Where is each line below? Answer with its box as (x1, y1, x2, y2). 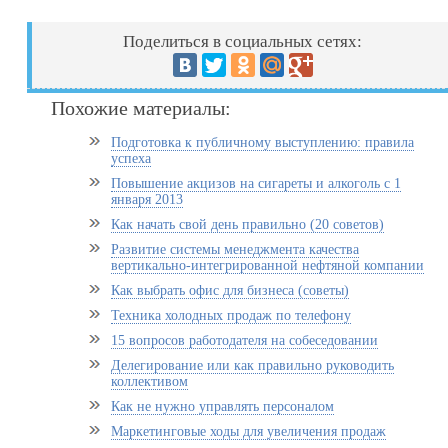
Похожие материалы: (51, 97, 232, 119)
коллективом (111, 374, 189, 389)
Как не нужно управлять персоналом (111, 399, 335, 414)
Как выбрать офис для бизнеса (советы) (111, 283, 350, 298)
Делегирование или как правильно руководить (111, 358, 395, 373)
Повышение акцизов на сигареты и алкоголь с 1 (111, 176, 402, 191)
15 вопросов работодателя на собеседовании (111, 333, 379, 348)
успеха (111, 151, 152, 166)
